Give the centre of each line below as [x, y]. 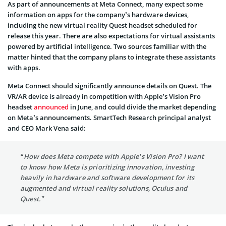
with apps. [24, 67]
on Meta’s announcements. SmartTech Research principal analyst [109, 117]
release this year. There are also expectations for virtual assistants [111, 36]
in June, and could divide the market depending [142, 107]
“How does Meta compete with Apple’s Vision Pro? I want [112, 156]
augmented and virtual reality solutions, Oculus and [104, 188]
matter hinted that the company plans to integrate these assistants [111, 57]
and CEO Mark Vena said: [47, 128]
